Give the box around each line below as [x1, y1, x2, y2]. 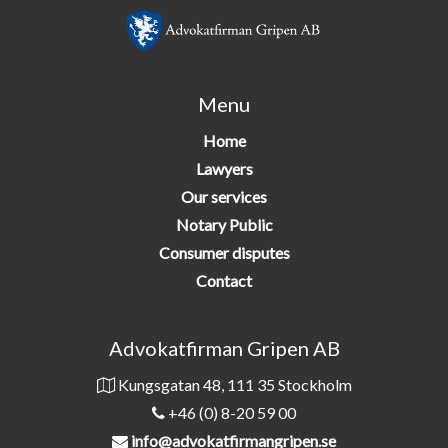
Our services [181, 187, 267, 207]
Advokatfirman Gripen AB [108, 336, 340, 361]
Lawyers [195, 159, 253, 179]
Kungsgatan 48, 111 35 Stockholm [114, 375, 352, 395]
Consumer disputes [158, 243, 290, 263]
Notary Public [175, 215, 273, 235]
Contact [196, 271, 252, 291]
